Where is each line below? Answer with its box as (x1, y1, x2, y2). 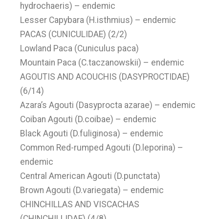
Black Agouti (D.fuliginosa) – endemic (20, 129, 164, 138)
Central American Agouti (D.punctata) (20, 171, 161, 181)
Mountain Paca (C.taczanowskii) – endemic (20, 58, 185, 67)
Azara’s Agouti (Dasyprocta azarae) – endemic (20, 100, 196, 110)
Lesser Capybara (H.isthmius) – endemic (20, 15, 176, 25)
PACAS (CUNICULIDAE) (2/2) (20, 29, 128, 39)
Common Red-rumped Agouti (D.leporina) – (20, 143, 184, 153)
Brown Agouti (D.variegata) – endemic (20, 185, 164, 195)
